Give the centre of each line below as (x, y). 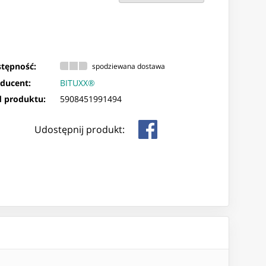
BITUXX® (78, 83)
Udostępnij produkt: (79, 130)
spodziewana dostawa (129, 66)
